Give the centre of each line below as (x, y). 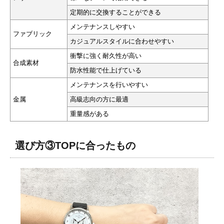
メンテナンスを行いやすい (109, 84)
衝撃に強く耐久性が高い (106, 55)
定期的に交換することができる (115, 12)
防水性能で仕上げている (106, 70)
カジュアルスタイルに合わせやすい (122, 41)
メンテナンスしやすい (102, 26)
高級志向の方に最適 (99, 99)
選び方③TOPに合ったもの (75, 145)
